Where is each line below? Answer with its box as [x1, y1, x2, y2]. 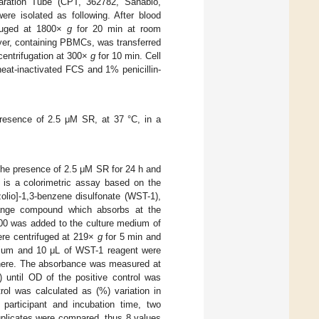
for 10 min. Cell [95, 50, 161, 61]
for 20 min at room [71, 23, 162, 34]
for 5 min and [102, 231, 162, 243]
